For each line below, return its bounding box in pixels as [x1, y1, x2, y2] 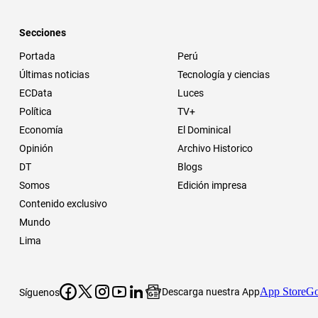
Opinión [19, 142, 53, 154]
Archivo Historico [177, 142, 253, 154]
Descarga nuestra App [162, 285, 260, 297]
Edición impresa [177, 179, 247, 191]
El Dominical [177, 124, 231, 136]
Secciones [19, 26, 66, 38]
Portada [19, 50, 55, 62]
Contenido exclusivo [19, 197, 107, 209]
